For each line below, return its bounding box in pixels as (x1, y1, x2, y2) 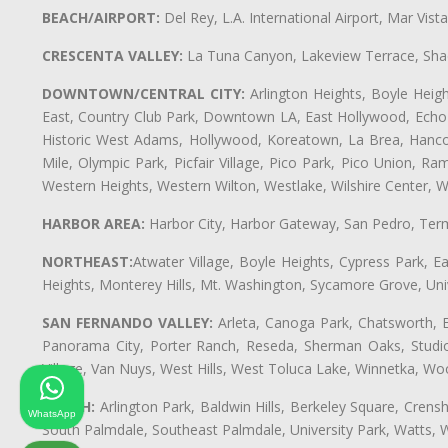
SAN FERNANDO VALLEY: (42, 313, 213, 333)
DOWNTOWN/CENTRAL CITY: (42, 84, 245, 104)
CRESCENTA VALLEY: (42, 46, 183, 66)
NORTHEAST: (42, 252, 133, 272)
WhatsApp (28, 407, 76, 419)
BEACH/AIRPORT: (42, 8, 160, 28)
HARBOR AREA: (42, 214, 145, 234)
